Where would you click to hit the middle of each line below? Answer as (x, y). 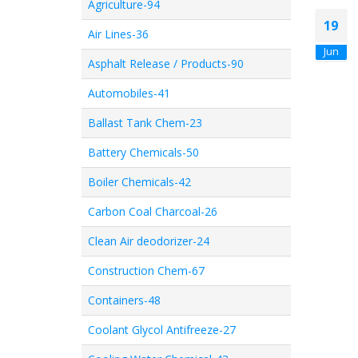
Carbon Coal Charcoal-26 (153, 211)
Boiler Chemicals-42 (139, 182)
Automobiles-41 (129, 93)
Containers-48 (124, 300)
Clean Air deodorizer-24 (149, 241)
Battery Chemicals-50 (143, 152)
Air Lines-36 (118, 34)
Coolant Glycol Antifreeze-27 (162, 330)
